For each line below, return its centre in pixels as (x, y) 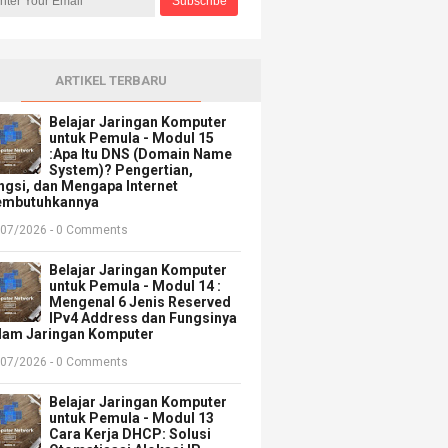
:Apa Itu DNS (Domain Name (141, 153)
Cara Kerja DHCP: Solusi (130, 433)
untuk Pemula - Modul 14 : (135, 285)
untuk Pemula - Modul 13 (132, 417)
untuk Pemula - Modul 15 (132, 137)
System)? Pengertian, (121, 169)
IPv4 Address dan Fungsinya (143, 317)
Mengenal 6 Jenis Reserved (140, 301)
